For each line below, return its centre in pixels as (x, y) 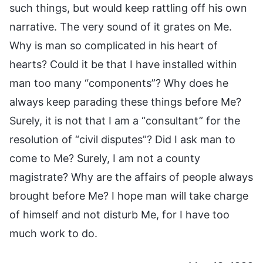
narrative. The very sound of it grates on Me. (121, 26)
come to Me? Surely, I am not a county (105, 158)
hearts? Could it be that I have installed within (123, 64)
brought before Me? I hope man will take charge (129, 195)
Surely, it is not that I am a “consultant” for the (125, 120)
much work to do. (53, 233)
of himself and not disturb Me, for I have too (119, 214)
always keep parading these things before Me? (125, 102)
